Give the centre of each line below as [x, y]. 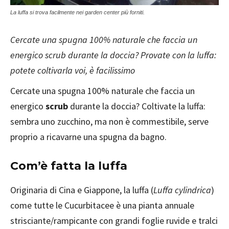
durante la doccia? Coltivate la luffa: [137, 106]
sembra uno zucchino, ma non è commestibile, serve [109, 121]
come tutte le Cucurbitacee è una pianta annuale [102, 205]
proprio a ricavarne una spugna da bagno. [88, 136]
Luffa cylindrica [182, 190]
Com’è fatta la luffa [69, 166]
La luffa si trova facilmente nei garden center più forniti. [77, 12]
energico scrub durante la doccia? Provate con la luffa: [113, 55]
